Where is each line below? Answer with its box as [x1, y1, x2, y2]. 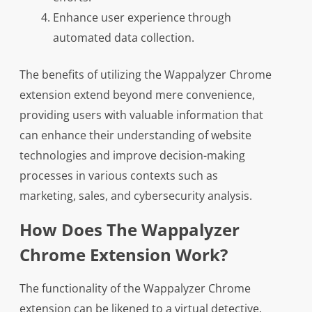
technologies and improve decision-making [19, 148, 245, 164]
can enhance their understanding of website [19, 127, 251, 143]
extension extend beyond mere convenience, [19, 87, 255, 103]
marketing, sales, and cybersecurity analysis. [19, 188, 252, 204]
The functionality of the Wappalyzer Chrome [19, 281, 251, 297]
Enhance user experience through [52, 10, 231, 26]
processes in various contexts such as [19, 168, 218, 184]
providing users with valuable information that [19, 107, 263, 123]
